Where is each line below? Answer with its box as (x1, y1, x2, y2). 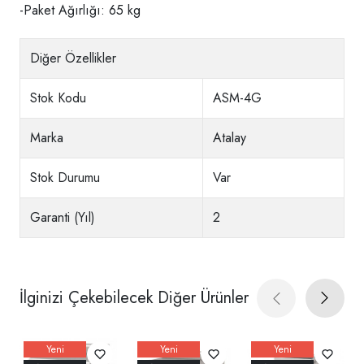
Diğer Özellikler (30, 49, 116, 68)
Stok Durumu (30, 168, 100, 188)
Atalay (213, 128, 246, 148)
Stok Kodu (30, 89, 86, 108)
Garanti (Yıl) (30, 208, 95, 227)
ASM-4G (213, 89, 262, 108)
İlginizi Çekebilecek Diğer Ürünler (19, 286, 249, 310)
